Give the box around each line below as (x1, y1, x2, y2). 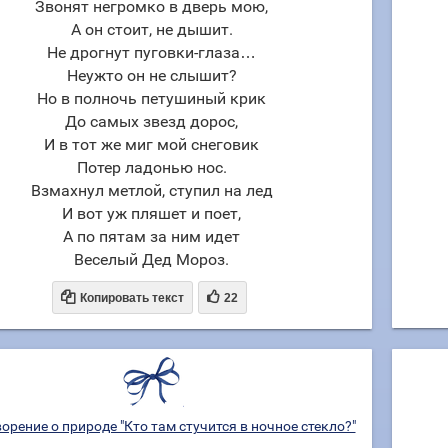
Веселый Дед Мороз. (74, 250, 229, 269)
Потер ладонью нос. (76, 158, 227, 177)
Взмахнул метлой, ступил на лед (30, 181, 273, 200)
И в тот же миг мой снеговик (44, 135, 259, 154)
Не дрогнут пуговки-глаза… (47, 43, 256, 62)
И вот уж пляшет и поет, (62, 204, 241, 223)
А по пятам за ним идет (63, 227, 240, 246)
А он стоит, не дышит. (70, 20, 233, 39)
